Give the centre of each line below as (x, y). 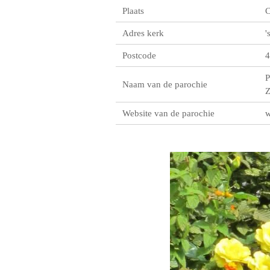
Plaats (133, 11)
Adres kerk (143, 33)
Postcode (140, 55)
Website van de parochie (169, 113)
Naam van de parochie (165, 84)
